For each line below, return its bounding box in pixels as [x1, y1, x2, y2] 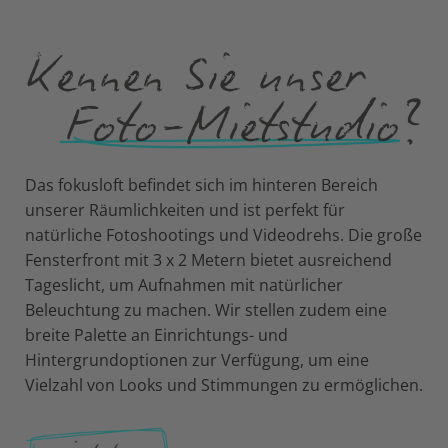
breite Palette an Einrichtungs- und [25, 324, 288, 347]
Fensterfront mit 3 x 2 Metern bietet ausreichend [25, 249, 392, 272]
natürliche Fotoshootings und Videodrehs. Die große [25, 224, 422, 247]
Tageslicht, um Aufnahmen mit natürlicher [25, 274, 343, 297]
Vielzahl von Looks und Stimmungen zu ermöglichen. [25, 374, 423, 397]
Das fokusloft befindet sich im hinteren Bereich [25, 174, 378, 197]
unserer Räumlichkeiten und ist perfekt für [25, 199, 345, 222]
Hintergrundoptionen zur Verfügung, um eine [25, 349, 369, 372]
